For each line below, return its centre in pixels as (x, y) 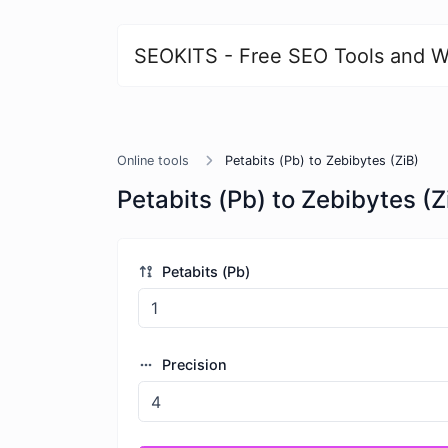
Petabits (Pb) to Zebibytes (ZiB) (322, 160)
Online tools (153, 160)
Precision (192, 365)
